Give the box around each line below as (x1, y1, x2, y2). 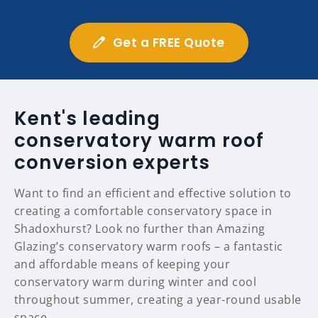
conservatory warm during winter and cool (14, 274, 257, 290)
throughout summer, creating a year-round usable (14, 292, 302, 308)
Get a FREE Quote (112, 34, 225, 52)
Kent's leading (14, 106, 160, 132)
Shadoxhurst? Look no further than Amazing (14, 221, 265, 237)
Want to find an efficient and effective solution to (14, 185, 292, 202)
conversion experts (14, 150, 211, 176)
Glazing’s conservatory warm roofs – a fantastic (14, 238, 283, 255)
